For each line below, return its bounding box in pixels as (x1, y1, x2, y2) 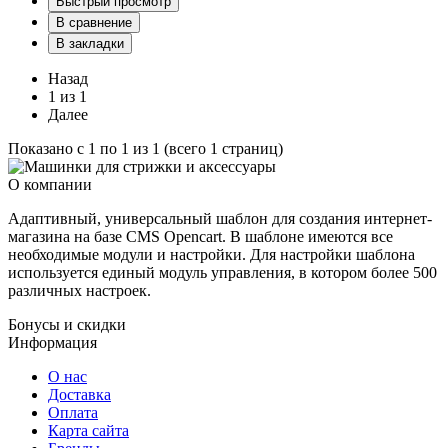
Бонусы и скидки (8, 315, 126, 333)
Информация (8, 333, 97, 351)
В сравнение (56, 14, 132, 30)
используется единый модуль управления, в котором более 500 (8, 263, 437, 281)
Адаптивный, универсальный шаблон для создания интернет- (8, 209, 432, 227)
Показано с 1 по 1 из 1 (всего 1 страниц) (8, 139, 283, 157)
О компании (8, 175, 92, 193)
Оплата (48, 403, 98, 421)
